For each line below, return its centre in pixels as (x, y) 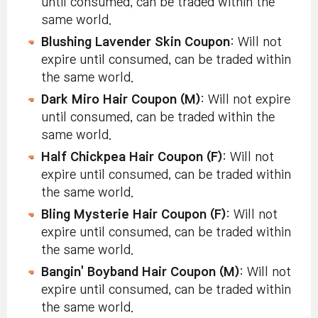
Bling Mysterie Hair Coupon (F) (133, 214)
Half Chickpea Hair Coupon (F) (132, 157)
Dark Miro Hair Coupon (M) (121, 99)
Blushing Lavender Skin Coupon (136, 42)
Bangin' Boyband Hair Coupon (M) (140, 272)
